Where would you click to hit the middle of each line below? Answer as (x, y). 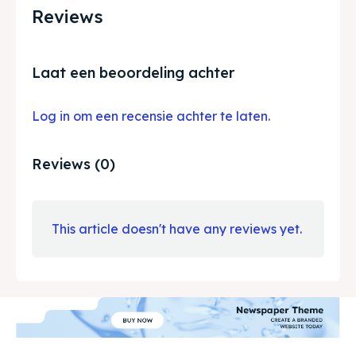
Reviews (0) (74, 164)
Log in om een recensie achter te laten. (151, 116)
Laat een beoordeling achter (133, 73)
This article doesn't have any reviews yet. (177, 229)
